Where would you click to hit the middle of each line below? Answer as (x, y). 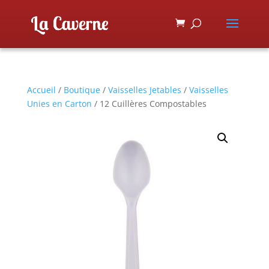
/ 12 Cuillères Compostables (149, 104)
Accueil (41, 90)
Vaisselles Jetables (144, 90)
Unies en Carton (59, 104)
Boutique (82, 90)
